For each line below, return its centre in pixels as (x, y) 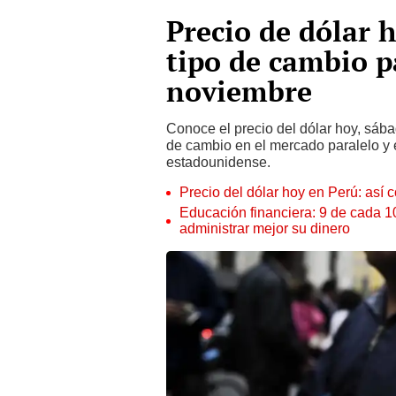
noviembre (239, 88)
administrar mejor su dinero (265, 225)
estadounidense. (218, 159)
